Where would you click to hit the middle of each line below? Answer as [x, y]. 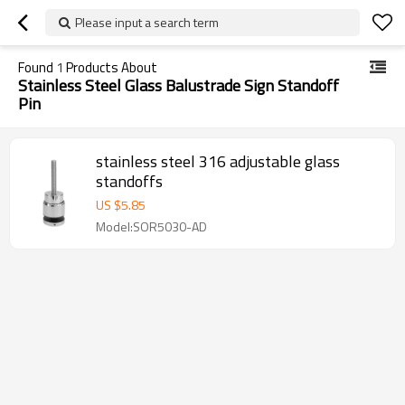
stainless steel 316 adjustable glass [218, 161]
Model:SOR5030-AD [151, 226]
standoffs [129, 181]
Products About [110, 67]
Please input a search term [147, 22]
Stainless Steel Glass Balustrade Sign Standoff [179, 85]
